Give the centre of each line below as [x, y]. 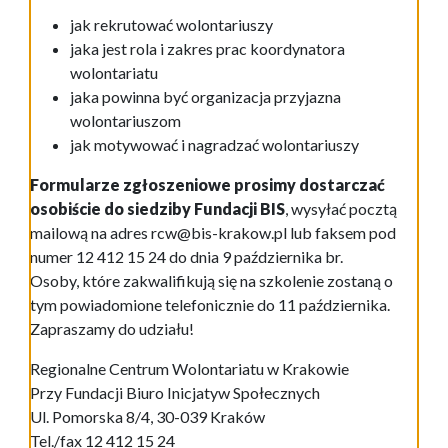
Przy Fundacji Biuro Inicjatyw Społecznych [175, 393]
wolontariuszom [125, 121]
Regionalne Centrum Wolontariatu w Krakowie [189, 369]
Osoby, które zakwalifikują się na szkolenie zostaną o [211, 281]
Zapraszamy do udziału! [112, 329]
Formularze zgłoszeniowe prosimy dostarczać [207, 185]
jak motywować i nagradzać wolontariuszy [214, 145]
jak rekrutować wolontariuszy [171, 25]
